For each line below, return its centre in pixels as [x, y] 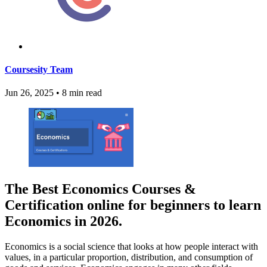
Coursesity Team [39, 69]
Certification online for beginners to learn [133, 205]
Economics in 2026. [63, 221]
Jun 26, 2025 [29, 93]
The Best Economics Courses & [100, 189]
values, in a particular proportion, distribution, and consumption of [129, 257]
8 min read [81, 93]
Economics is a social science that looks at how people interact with [131, 247]
